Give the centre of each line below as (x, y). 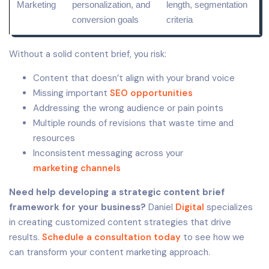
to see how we (213, 237)
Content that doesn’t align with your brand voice (134, 78)
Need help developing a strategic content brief (117, 192)
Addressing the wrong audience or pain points (128, 108)
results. (26, 237)
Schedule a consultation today (111, 237)
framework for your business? (77, 207)
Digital (190, 207)
